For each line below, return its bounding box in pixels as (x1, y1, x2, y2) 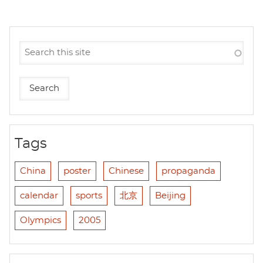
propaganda (161, 167, 215, 176)
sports (76, 191, 102, 201)
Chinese (109, 167, 144, 176)
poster (63, 167, 91, 176)
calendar (20, 191, 58, 201)
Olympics (20, 216, 61, 225)
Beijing (155, 191, 186, 201)
